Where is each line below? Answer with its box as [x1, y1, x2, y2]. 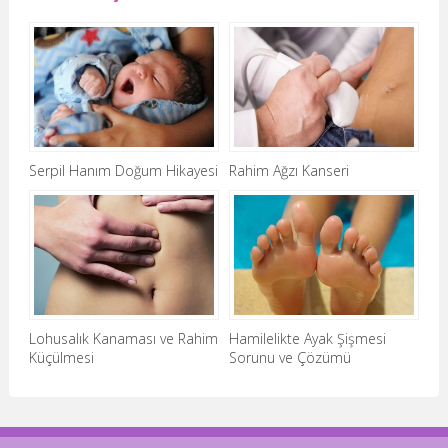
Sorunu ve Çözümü [228, 348, 351, 368]
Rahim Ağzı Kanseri [228, 161, 349, 181]
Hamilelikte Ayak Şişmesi [228, 329, 386, 349]
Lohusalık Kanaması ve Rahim [28, 329, 218, 349]
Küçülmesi [28, 348, 94, 368]
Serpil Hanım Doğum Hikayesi [28, 161, 218, 181]
